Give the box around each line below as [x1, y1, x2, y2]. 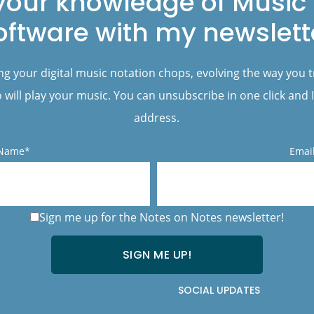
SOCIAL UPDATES [177, 282, 260, 297]
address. [134, 109, 180, 125]
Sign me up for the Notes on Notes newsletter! [39, 209, 284, 225]
